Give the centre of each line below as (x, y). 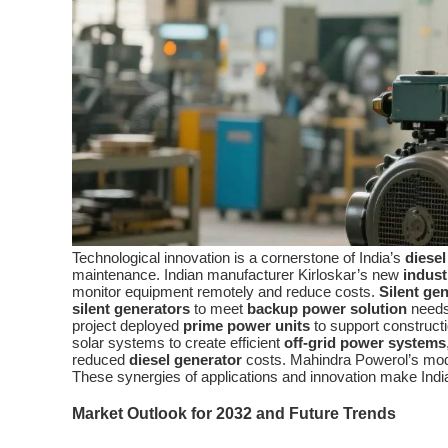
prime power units (246, 326)
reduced (100, 360)
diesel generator (185, 360)
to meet (218, 309)
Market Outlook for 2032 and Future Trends (234, 413)
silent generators (131, 309)
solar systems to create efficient (178, 343)
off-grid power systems (365, 343)
